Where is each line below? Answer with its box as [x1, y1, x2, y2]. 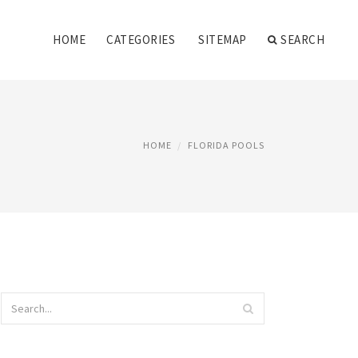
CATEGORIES [106, 32, 175, 47]
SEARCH [280, 32, 324, 47]
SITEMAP [198, 32, 247, 47]
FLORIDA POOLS [188, 139, 265, 151]
